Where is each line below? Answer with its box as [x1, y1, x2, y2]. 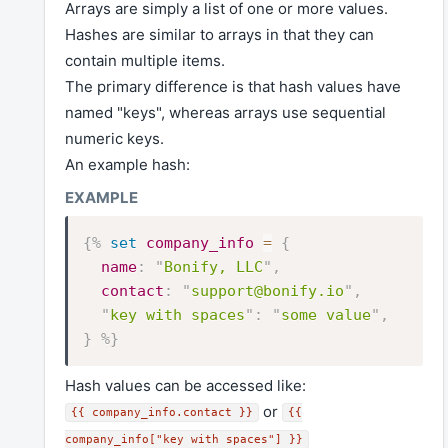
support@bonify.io [191, 281, 344, 300]
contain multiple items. [65, 51, 225, 71]
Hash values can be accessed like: [65, 376, 306, 396]
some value [281, 305, 371, 324]
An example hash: [65, 155, 190, 175]
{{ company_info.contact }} [71, 406, 253, 419]
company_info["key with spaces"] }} [65, 433, 303, 446]
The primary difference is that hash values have [65, 77, 401, 97]
